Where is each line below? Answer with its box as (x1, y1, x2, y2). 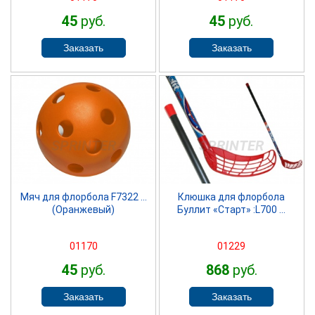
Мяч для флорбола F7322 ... (20, 191, 147, 202)
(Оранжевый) (52, 203, 115, 215)
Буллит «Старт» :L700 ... (177, 203, 286, 215)
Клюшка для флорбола (178, 191, 285, 202)
